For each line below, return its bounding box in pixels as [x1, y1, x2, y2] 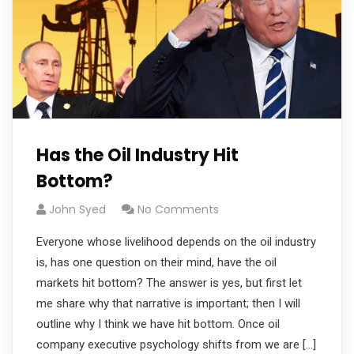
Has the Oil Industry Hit [36, 143, 239, 168]
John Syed [49, 201, 106, 217]
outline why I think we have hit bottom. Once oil [36, 317, 280, 331]
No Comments [137, 201, 219, 217]
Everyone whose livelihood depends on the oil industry [36, 235, 316, 249]
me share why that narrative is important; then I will [36, 296, 300, 311]
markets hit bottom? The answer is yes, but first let [36, 276, 302, 290]
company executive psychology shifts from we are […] [36, 337, 316, 352]
